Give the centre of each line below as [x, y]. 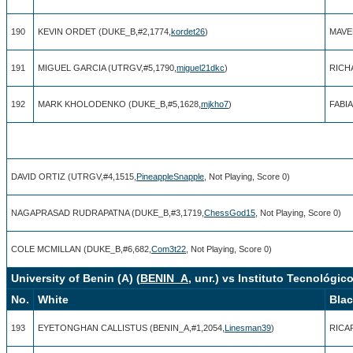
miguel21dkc [201, 67]
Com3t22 [169, 249]
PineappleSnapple [170, 176]
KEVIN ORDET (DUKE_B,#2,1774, [104, 31]
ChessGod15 [230, 212]
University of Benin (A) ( [76, 278]
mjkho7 [215, 104]
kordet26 [188, 31]
